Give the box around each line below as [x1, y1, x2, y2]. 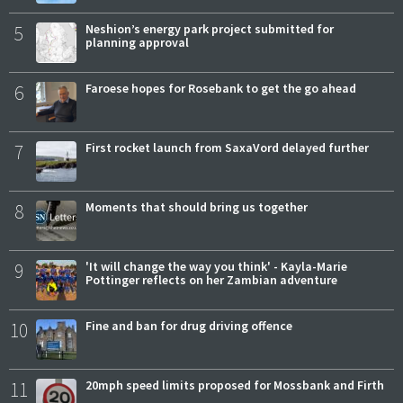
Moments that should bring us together [85, 199, 308, 216]
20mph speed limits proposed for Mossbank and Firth [85, 377, 384, 394]
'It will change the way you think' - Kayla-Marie [85, 258, 347, 275]
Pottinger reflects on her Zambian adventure [85, 272, 337, 289]
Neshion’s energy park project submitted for [85, 21, 334, 38]
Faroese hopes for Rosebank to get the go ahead [85, 80, 356, 97]
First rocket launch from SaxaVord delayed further [85, 139, 369, 157]
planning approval [85, 34, 189, 51]
